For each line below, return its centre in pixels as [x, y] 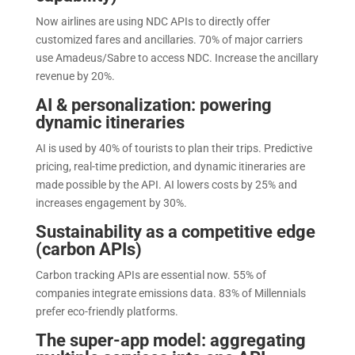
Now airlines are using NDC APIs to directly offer [153, 21]
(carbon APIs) [88, 249]
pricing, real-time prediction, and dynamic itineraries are [170, 166]
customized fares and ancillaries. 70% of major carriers [169, 39]
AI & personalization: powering [153, 105]
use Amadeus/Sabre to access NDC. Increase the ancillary [177, 57]
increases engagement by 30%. [112, 202]
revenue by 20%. [76, 76]
